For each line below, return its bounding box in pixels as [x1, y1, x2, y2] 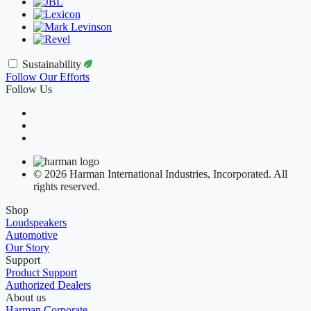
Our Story [6, 241, 49, 253]
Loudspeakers [6, 216, 67, 228]
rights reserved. [33, 180, 100, 192]
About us [6, 291, 46, 303]
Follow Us [6, 83, 52, 95]
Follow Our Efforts [6, 70, 90, 83]
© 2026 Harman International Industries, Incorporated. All [33, 167, 287, 180]
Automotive [6, 228, 58, 241]
